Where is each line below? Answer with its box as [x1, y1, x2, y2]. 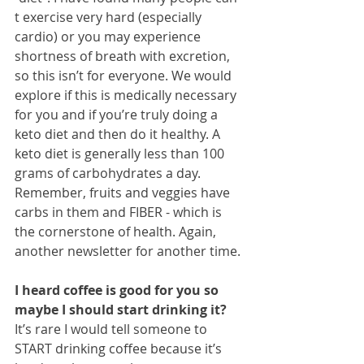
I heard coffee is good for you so [15, 281, 222, 300]
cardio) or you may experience [15, 28, 204, 46]
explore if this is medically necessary [15, 86, 240, 105]
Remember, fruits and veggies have [15, 184, 233, 202]
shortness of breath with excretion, [15, 47, 233, 66]
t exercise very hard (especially [15, 8, 205, 27]
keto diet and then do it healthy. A [15, 125, 223, 144]
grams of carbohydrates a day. [15, 164, 204, 183]
